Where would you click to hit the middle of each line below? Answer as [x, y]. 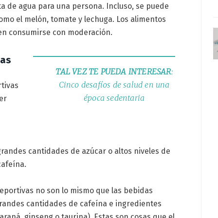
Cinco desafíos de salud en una [114, 84]
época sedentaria [114, 98]
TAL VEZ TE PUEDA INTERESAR [113, 71]
